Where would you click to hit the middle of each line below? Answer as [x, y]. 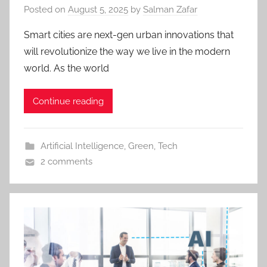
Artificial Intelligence [82, 146]
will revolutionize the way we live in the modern [127, 52]
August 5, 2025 [98, 10]
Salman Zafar [170, 10]
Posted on [46, 10]
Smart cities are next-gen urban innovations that [129, 35]
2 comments [66, 162]
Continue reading [68, 101]
